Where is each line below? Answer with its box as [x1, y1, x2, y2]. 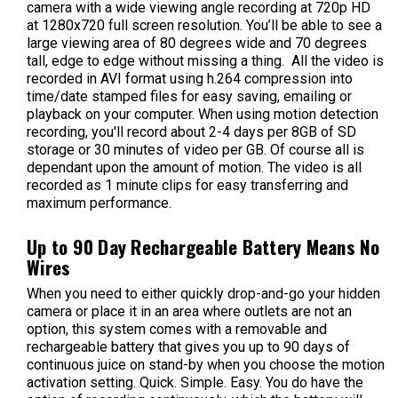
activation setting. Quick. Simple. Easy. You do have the [27, 373, 363, 391]
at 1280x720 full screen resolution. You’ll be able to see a [27, 16, 382, 34]
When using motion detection [195, 105, 378, 123]
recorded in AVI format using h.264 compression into [27, 69, 353, 87]
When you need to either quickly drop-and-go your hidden [27, 284, 380, 302]
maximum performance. [27, 194, 171, 211]
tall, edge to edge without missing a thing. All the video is [27, 52, 384, 69]
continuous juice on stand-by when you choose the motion [27, 355, 385, 373]
